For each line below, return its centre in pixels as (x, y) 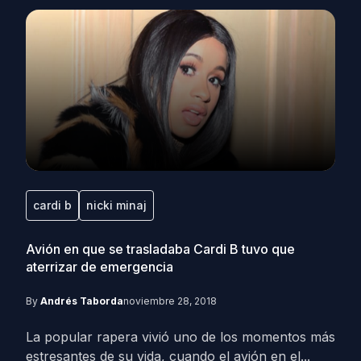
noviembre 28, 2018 (170, 301)
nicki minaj (116, 205)
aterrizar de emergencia (100, 267)
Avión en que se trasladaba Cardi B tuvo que (160, 249)
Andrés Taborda (82, 301)
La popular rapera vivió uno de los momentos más (180, 337)
